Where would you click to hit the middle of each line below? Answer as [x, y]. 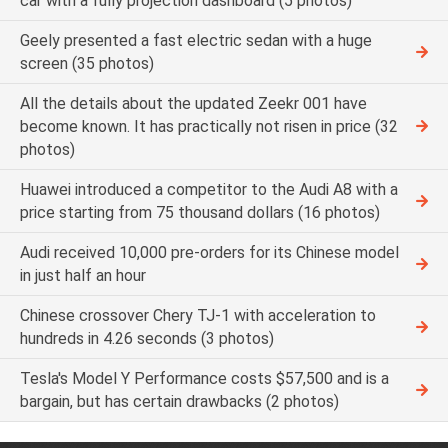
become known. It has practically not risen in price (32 [209, 126]
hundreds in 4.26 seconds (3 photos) [147, 338]
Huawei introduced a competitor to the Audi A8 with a [209, 189]
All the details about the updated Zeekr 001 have [193, 103]
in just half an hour [83, 275]
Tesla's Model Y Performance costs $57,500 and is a [204, 378]
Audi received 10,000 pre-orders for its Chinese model [209, 252]
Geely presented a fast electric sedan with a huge [196, 40]
